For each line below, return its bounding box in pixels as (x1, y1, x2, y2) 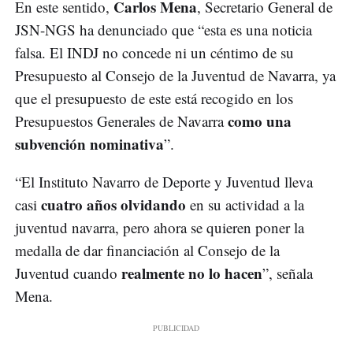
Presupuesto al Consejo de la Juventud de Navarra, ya (15, 65, 336, 86)
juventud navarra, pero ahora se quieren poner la (15, 217, 304, 238)
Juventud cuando (15, 263, 121, 284)
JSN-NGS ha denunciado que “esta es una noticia (15, 20, 312, 40)
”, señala (262, 263, 313, 284)
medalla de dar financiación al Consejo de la (15, 240, 280, 261)
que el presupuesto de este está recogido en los (15, 88, 293, 109)
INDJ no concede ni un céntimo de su (67, 43, 294, 63)
